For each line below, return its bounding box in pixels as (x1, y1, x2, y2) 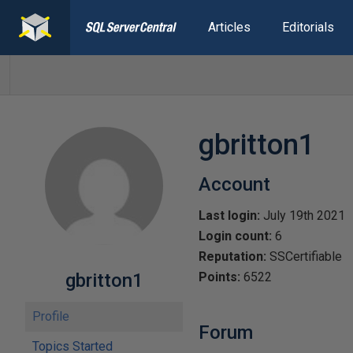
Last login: (199, 208, 260, 223)
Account (199, 173, 270, 195)
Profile (32, 309, 69, 324)
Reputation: (199, 249, 266, 264)
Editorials (281, 20, 334, 35)
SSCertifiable (266, 249, 342, 264)
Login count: (199, 229, 272, 243)
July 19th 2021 (260, 208, 345, 223)
